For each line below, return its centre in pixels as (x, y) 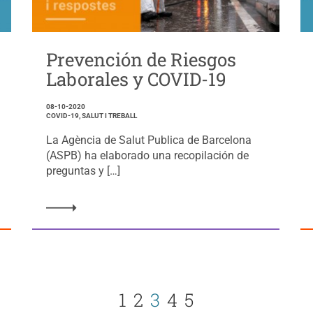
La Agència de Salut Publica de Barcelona (148, 140)
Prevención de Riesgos (141, 59)
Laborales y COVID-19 (136, 79)
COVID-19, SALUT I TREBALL (91, 115)
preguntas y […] (83, 170)
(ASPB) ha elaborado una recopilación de (147, 155)
